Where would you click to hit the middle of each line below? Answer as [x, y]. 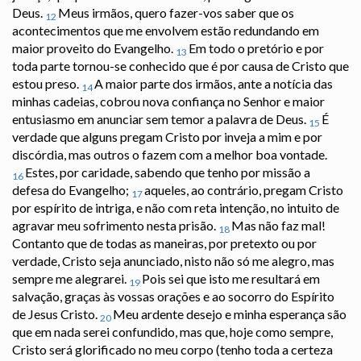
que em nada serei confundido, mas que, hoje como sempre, [172, 332]
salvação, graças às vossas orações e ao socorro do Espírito [173, 297]
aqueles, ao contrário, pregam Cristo [244, 190]
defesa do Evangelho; [72, 190]
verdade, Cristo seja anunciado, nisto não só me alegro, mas [173, 261]
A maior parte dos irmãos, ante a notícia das [214, 84]
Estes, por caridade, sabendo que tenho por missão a [168, 172]
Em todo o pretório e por [256, 48]
